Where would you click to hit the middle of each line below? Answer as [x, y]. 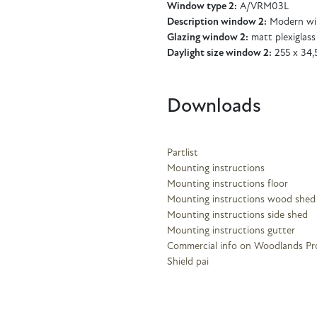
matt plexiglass [282, 38]
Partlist [183, 153]
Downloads [214, 106]
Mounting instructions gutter [231, 231]
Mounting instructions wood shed [241, 200]
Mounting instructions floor [227, 184]
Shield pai [188, 262]
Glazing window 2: [208, 38]
